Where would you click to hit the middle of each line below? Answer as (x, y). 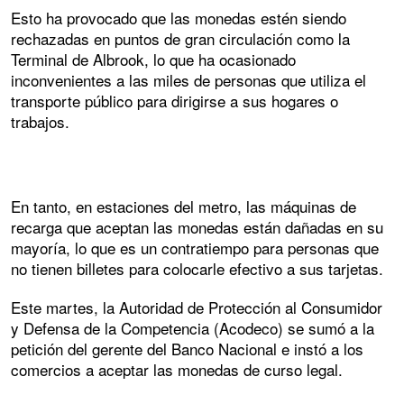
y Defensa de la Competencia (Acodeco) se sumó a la (193, 328)
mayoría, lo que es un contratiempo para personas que (195, 248)
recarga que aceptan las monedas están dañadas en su (197, 227)
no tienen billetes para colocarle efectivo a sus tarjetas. (197, 269)
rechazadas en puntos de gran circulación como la (180, 38)
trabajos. (40, 121)
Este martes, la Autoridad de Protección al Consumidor (197, 308)
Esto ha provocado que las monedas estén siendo (179, 17)
